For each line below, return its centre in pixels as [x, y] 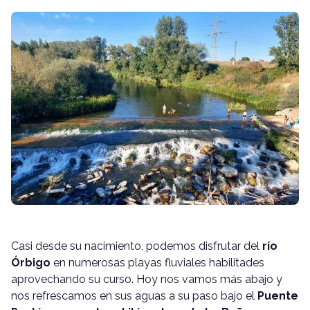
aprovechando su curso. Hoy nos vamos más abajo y [147, 279]
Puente [276, 295]
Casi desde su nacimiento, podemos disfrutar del [137, 246]
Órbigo [31, 262]
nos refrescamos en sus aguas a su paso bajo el [133, 295]
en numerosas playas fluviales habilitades [157, 262]
